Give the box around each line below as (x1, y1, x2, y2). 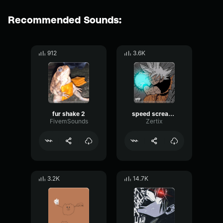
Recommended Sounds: (8, 13, 121, 25)
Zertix (146, 117, 163, 125)
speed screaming (168, 110, 174, 117)
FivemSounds (49, 117, 88, 125)
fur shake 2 (52, 110, 85, 117)
